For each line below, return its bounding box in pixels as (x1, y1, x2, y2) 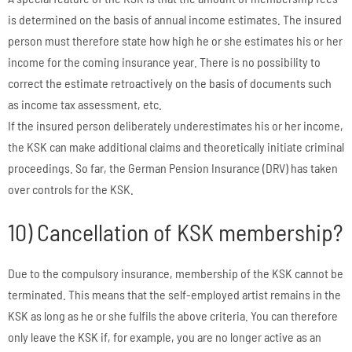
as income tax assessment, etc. (8, 96, 162, 112)
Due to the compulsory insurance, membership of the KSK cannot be (8, 265, 343, 280)
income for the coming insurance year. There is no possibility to (8, 53, 321, 69)
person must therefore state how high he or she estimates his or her (8, 32, 343, 48)
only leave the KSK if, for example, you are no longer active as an (8, 328, 321, 344)
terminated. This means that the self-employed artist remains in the (8, 286, 341, 302)
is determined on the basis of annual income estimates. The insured (8, 11, 342, 27)
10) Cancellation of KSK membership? (8, 217, 343, 246)
